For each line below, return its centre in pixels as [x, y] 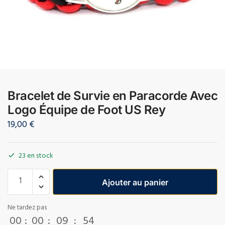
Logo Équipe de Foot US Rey [86, 109]
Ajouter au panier [135, 182]
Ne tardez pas [27, 208]
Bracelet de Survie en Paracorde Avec [113, 95]
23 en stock [36, 156]
